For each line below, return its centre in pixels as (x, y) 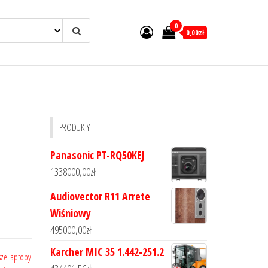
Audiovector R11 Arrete (100, 196)
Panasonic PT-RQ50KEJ (97, 155)
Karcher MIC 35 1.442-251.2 (107, 252)
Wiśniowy (70, 213)
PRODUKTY (74, 127)
